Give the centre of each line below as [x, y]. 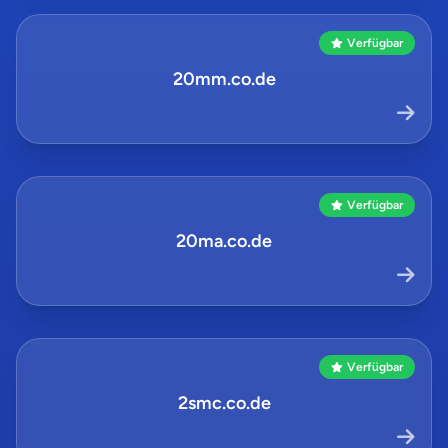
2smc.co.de [224, 403]
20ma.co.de [224, 241]
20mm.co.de [224, 79]
